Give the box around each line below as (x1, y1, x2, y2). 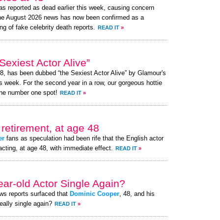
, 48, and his (119, 191, 155, 197)
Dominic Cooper (70, 191, 119, 197)
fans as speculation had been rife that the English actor (4, 135, 164, 142)
